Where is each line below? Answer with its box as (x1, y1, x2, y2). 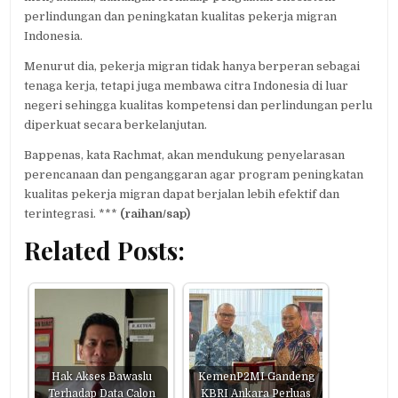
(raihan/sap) (120, 206, 191, 220)
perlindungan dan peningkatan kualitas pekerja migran (24, 9, 338, 23)
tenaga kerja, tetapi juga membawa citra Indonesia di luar (24, 78, 349, 92)
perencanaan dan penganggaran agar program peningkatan (24, 167, 364, 181)
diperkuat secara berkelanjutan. (24, 117, 208, 131)
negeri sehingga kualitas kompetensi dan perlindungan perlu (24, 98, 373, 112)
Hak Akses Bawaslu (51, 370, 152, 384)
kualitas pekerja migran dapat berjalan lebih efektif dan (24, 187, 340, 201)
